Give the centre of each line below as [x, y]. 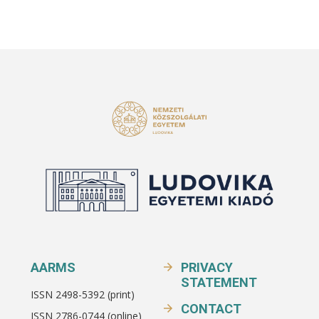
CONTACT [211, 309]
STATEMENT [219, 283]
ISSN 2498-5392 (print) [83, 295]
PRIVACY [207, 268]
